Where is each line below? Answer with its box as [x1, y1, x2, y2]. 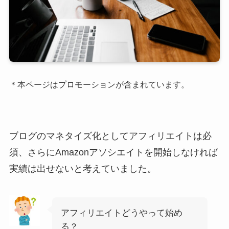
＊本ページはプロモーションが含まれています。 [9, 80, 189, 89]
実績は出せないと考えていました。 [9, 163, 156, 174]
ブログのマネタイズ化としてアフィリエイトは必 [9, 130, 212, 141]
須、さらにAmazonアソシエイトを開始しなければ [9, 147, 218, 157]
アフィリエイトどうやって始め [60, 208, 182, 218]
